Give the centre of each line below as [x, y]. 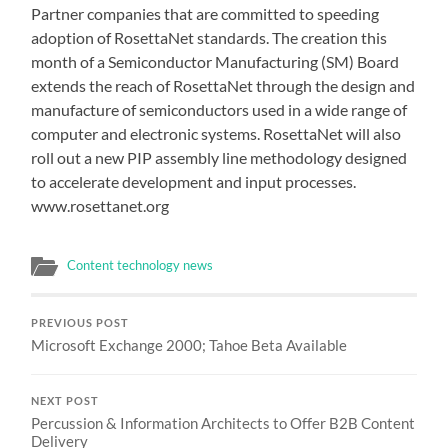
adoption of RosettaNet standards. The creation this [209, 37]
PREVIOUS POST [80, 323]
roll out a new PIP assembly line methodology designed [219, 157]
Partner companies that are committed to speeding [205, 13]
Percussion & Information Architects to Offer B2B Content [223, 423]
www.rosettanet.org [100, 205]
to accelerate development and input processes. [194, 181]
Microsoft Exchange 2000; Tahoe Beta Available [189, 345]
